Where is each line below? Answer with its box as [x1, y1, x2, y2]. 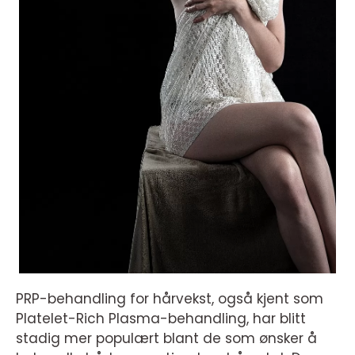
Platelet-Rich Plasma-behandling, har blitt [16, 309, 306, 329]
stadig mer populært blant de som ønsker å [16, 329, 317, 349]
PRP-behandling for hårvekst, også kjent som [16, 289, 323, 309]
